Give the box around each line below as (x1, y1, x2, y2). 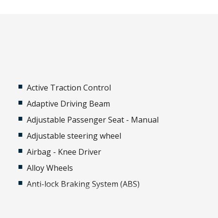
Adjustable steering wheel (27, 130, 122, 141)
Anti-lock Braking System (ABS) (27, 179, 140, 189)
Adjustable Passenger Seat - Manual (27, 114, 159, 125)
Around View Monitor (27, 195, 106, 205)
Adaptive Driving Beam (27, 98, 110, 109)
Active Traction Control (27, 82, 111, 93)
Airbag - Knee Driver (27, 146, 102, 157)
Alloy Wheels (27, 163, 73, 173)
